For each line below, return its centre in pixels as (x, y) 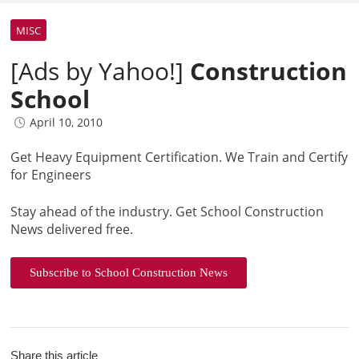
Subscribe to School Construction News (129, 273)
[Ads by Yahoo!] (100, 71)
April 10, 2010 (66, 123)
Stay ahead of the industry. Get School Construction (167, 212)
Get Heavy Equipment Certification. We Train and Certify (179, 157)
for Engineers (51, 175)
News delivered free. (72, 230)
